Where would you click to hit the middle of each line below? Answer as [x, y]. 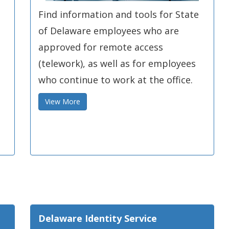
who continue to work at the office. [116, 80]
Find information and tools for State [119, 14]
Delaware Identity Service [98, 218]
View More [63, 101]
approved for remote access [101, 47]
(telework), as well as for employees [117, 63]
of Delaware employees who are [109, 31]
